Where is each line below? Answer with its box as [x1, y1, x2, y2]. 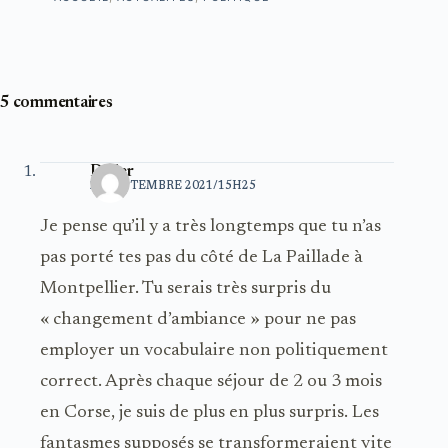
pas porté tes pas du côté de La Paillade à [40, 248, 363, 267]
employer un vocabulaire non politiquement [40, 341, 388, 360]
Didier [90, 163, 134, 180]
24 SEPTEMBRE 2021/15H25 [90, 180, 256, 192]
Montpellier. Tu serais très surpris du [40, 279, 331, 298]
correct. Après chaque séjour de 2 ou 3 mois [40, 372, 382, 391]
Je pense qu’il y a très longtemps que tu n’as [40, 217, 381, 236]
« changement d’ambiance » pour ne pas [40, 310, 356, 329]
